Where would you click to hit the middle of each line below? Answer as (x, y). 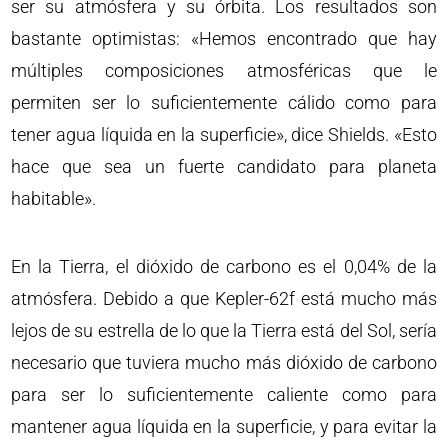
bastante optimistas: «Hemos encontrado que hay (224, 38)
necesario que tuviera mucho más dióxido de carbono (224, 362)
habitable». (54, 198)
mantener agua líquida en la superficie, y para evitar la (224, 426)
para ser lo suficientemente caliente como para (224, 394)
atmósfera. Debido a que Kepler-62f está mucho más (224, 298)
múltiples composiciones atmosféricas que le (224, 70)
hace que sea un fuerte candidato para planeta (224, 166)
